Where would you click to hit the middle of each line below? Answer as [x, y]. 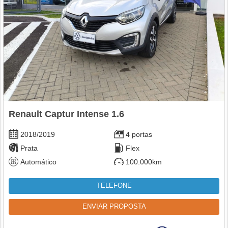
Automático [38, 162]
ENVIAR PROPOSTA [114, 207]
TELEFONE [114, 186]
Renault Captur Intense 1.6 [66, 114]
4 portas [139, 135]
